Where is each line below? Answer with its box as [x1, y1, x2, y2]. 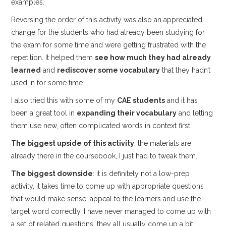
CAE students [117, 96, 165, 104]
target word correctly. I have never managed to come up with [11, 207, 211, 215]
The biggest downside [11, 169, 93, 178]
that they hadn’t [160, 66, 211, 74]
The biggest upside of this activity [11, 139, 135, 147]
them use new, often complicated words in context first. [11, 121, 192, 130]
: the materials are [134, 139, 192, 147]
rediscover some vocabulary [57, 66, 160, 74]
